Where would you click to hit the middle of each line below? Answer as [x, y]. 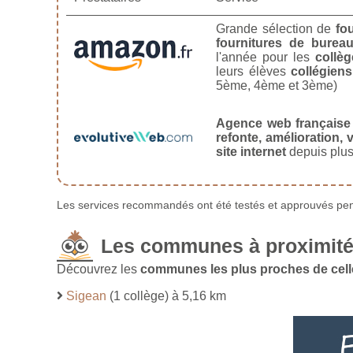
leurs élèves [254, 71]
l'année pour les [266, 57]
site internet [251, 151]
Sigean [86, 295]
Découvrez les [98, 269]
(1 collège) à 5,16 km [166, 295]
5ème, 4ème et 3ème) [277, 85]
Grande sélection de [276, 28]
